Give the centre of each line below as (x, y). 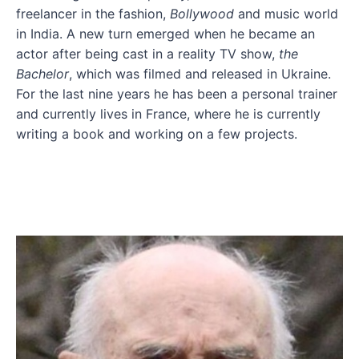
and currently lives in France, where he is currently (168, 114)
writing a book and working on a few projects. (159, 134)
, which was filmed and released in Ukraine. (200, 74)
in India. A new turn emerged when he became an (165, 34)
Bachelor (42, 74)
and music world (288, 14)
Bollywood (204, 14)
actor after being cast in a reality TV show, (147, 54)
